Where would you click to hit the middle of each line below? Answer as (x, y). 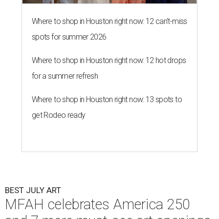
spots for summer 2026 (69, 37)
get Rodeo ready (59, 115)
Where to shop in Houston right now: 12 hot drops (109, 61)
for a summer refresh (65, 76)
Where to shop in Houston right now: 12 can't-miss (109, 22)
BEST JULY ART (33, 190)
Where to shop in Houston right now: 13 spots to (107, 100)
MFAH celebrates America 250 (98, 205)
